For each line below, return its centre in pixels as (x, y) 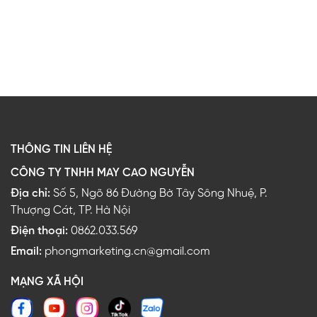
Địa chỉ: (32, 194)
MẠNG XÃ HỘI (47, 282)
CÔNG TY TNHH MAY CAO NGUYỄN (103, 173)
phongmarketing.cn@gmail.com (127, 252)
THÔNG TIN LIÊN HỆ (61, 150)
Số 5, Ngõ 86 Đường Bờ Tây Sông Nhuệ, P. (160, 194)
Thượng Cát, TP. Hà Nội (70, 211)
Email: (28, 252)
